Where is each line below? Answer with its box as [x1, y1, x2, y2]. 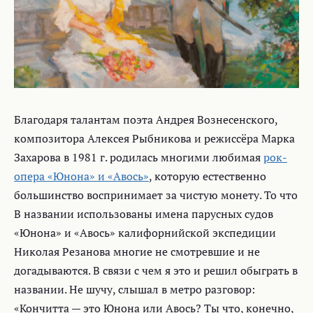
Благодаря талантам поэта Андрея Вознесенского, [14, 111, 277, 127]
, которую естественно [149, 168, 266, 184]
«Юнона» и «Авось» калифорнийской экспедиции [14, 224, 276, 240]
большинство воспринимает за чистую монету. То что [14, 187, 298, 203]
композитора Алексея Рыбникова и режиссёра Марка [14, 130, 295, 146]
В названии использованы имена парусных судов [14, 205, 273, 221]
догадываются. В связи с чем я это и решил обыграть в [14, 262, 298, 278]
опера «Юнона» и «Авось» [14, 168, 149, 184]
